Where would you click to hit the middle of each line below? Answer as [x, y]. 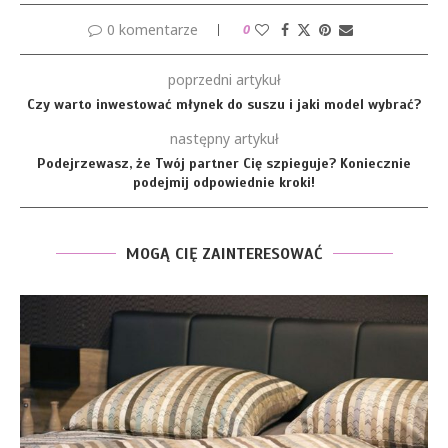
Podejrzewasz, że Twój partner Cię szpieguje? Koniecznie [224, 163]
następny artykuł [224, 138]
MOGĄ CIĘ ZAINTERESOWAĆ [224, 253]
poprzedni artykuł [224, 79]
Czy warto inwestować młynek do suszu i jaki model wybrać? [224, 104]
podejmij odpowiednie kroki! [224, 182]
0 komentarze [152, 29]
